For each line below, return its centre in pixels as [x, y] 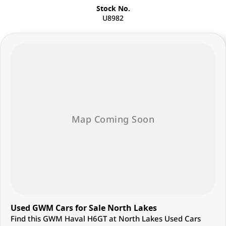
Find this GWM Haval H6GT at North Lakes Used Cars [106, 219]
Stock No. [113, 9]
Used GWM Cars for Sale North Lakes [84, 208]
